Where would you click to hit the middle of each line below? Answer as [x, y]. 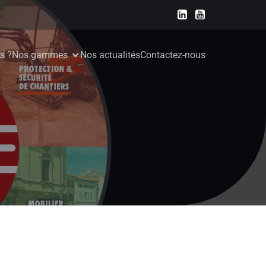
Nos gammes [40, 55]
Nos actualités [110, 55]
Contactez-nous [173, 55]
